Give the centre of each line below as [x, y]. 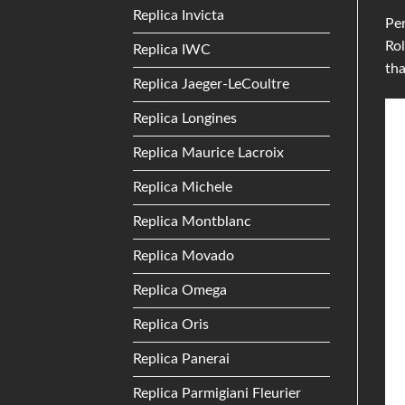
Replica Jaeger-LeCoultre [211, 84]
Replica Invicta [179, 15]
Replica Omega [180, 290]
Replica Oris [171, 324]
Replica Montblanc [192, 221]
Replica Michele [183, 187]
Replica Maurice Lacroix [208, 152]
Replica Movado [184, 255]
